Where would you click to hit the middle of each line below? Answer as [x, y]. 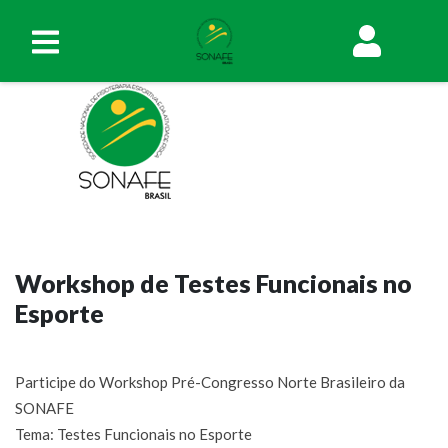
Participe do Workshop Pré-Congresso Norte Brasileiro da [210, 381]
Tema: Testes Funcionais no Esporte [133, 433]
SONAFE [44, 407]
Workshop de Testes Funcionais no [213, 282]
